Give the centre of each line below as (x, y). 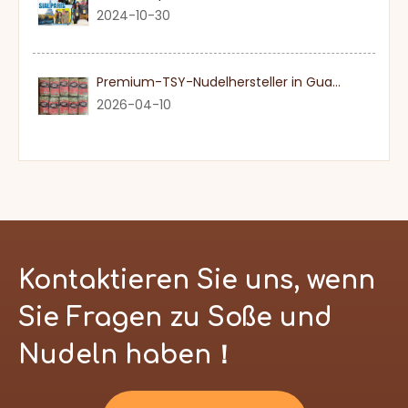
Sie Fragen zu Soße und (175, 318)
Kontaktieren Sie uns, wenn (197, 281)
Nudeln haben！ (127, 356)
